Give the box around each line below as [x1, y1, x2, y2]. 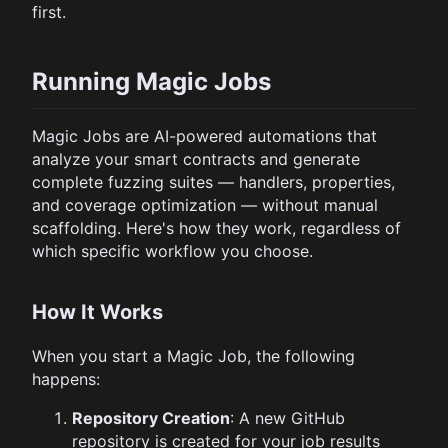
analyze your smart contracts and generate [32, 149, 360, 170]
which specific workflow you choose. [32, 241, 313, 262]
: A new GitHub [230, 408, 345, 429]
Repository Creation [72, 408, 230, 429]
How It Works [32, 300, 163, 325]
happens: [32, 369, 100, 390]
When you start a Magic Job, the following [32, 346, 355, 367]
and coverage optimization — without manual [32, 195, 378, 216]
